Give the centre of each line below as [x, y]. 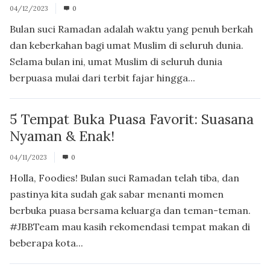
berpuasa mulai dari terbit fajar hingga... [102, 77]
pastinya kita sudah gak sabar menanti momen [117, 194]
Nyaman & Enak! [62, 136]
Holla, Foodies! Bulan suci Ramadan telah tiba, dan [124, 177]
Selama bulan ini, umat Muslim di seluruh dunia [116, 61]
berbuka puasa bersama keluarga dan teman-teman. [130, 210]
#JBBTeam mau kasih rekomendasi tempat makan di [130, 226]
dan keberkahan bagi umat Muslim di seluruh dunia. [127, 45]
